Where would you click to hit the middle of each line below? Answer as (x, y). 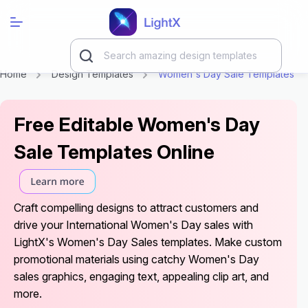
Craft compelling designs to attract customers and (136, 207)
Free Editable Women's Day (137, 125)
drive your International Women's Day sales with (133, 224)
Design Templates (92, 74)
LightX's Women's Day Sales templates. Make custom (148, 242)
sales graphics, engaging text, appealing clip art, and (141, 276)
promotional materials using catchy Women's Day (136, 259)
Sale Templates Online (114, 152)
